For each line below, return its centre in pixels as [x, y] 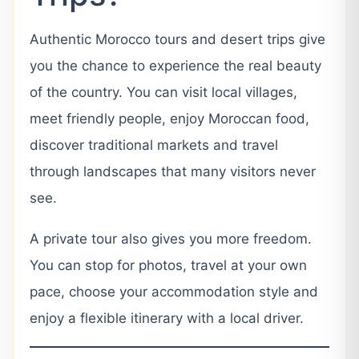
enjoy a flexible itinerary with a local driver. [167, 318]
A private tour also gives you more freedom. [171, 238]
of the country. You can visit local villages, [163, 92]
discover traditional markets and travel [154, 145]
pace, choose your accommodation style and [174, 291]
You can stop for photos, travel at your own [168, 265]
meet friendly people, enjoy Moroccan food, [169, 118]
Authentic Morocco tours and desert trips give [177, 39]
